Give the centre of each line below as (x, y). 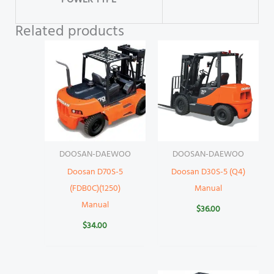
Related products (69, 32)
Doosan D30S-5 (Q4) (209, 172)
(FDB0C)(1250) (95, 189)
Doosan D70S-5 (95, 172)
